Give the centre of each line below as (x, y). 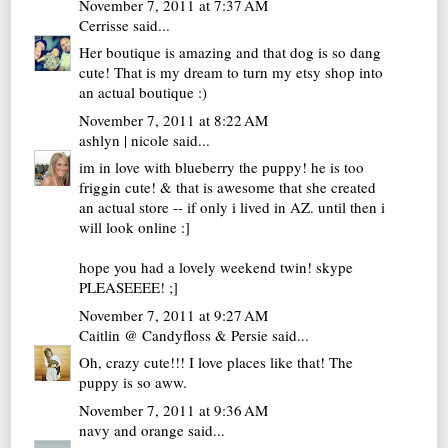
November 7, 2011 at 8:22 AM (174, 119)
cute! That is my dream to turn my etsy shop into (231, 72)
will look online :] (135, 227)
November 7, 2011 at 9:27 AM (174, 314)
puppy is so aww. (133, 382)
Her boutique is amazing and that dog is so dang (230, 52)
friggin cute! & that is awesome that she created (228, 187)
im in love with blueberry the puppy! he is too (222, 167)
